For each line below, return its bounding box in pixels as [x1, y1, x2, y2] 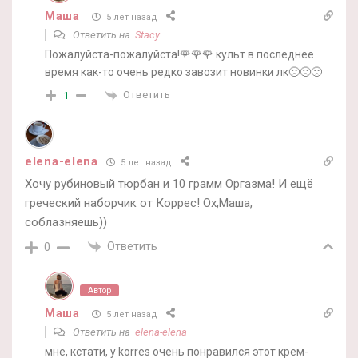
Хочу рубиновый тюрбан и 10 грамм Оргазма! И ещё [25, 177, 313, 191]
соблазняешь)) [25, 215, 107, 229]
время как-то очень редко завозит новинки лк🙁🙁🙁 [45, 66, 322, 79]
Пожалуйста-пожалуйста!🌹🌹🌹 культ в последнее [45, 48, 314, 62]
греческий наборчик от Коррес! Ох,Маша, [25, 196, 253, 210]
